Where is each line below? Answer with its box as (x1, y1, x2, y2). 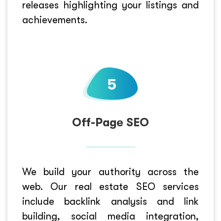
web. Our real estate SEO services (22, 181, 199, 192)
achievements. (22, 14, 87, 26)
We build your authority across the (22, 166, 199, 178)
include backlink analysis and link (22, 196, 199, 207)
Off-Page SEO (72, 116, 149, 129)
